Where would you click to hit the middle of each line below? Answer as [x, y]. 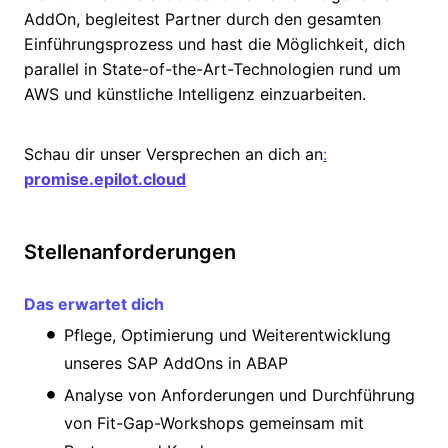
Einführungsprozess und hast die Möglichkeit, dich [214, 43]
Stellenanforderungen [130, 252]
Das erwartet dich [94, 304]
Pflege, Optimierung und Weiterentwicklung [227, 335]
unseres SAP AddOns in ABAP [176, 363]
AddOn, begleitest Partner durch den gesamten [202, 18]
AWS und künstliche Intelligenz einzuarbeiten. [195, 93]
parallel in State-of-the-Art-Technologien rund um [212, 68]
